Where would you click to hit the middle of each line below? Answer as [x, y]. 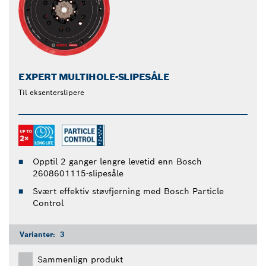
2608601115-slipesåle [78, 174]
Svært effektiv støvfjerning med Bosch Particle [128, 191]
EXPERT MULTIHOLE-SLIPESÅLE [94, 77]
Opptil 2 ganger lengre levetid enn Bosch [117, 162]
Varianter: [39, 235]
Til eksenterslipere [51, 93]
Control [48, 203]
